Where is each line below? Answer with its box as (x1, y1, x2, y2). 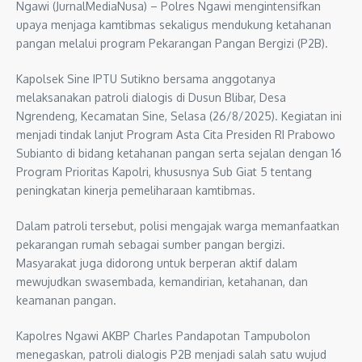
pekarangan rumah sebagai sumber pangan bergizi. (16, 237, 285, 251)
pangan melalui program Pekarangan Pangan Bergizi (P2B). (16, 36, 328, 50)
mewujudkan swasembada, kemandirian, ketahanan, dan (16, 274, 308, 288)
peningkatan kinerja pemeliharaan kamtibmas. (16, 183, 255, 197)
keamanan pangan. (16, 293, 116, 307)
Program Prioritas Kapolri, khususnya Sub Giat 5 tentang (16, 164, 312, 179)
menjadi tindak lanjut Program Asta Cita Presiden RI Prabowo (16, 127, 335, 141)
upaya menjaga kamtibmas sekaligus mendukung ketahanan (16, 17, 331, 32)
